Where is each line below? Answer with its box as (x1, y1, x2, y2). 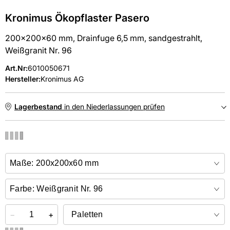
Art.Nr (5, 64, 26, 72)
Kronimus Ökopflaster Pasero (5, 12, 149, 24)
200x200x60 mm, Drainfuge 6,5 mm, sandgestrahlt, (5, 33, 202, 43)
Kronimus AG (41, 74, 84, 83)
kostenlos (80, 158, 114, 166)
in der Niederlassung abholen (114, 158, 207, 166)
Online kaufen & (30, 158, 80, 166)
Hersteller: (5, 74, 41, 83)
